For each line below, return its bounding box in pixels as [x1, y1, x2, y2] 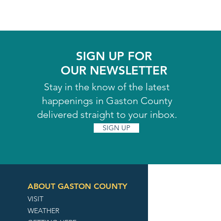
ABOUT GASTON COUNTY [28, 182, 128, 191]
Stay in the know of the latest [44, 81, 170, 93]
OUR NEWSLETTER [61, 63, 168, 77]
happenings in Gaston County [41, 95, 172, 107]
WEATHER [28, 206, 60, 215]
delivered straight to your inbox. [37, 109, 177, 120]
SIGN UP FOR [76, 49, 152, 63]
